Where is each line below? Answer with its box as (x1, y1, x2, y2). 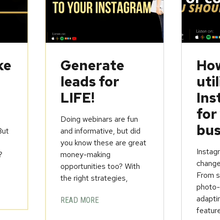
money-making (60, 149, 111, 160)
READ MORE (60, 195, 99, 205)
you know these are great (60, 137, 147, 148)
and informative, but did (60, 126, 141, 137)
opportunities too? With (60, 161, 140, 172)
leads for (60, 72, 120, 91)
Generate (60, 56, 125, 75)
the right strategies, (60, 173, 128, 184)
